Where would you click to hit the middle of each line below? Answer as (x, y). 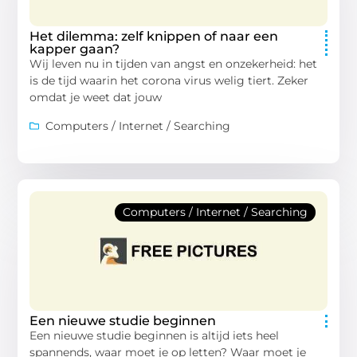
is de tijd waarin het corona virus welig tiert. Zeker (169, 81)
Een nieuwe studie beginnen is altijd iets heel (155, 335)
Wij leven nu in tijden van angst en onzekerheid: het (174, 64)
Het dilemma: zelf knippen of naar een (154, 37)
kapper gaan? (75, 49)
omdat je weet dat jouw (96, 98)
